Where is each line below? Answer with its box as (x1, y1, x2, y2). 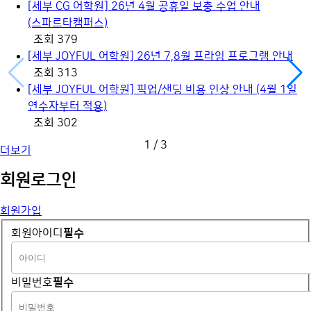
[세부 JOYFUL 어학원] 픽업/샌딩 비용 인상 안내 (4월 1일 (28, 83, 297, 96)
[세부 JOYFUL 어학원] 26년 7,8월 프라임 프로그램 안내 (28, 49, 293, 62)
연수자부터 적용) (28, 99, 107, 112)
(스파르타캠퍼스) (28, 16, 108, 29)
